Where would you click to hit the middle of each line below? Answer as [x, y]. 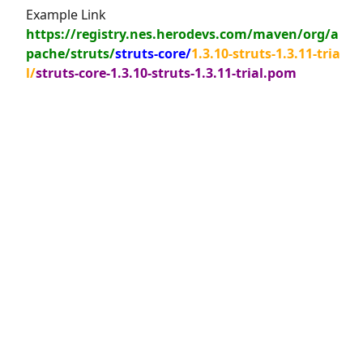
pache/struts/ [70, 53]
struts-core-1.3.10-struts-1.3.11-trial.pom [166, 73]
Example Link [66, 15]
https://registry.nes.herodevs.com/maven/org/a [182, 34]
